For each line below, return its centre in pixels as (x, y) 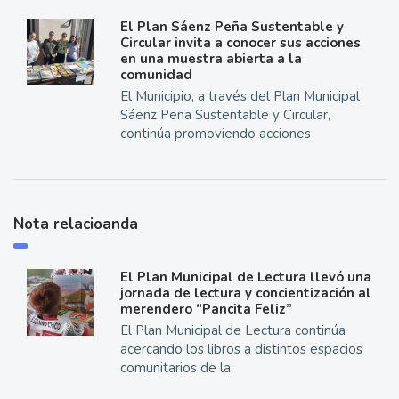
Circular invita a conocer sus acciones (240, 43)
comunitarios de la (175, 368)
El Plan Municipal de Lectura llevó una (245, 277)
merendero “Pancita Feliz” (209, 309)
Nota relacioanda (76, 224)
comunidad (156, 75)
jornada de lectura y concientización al (245, 293)
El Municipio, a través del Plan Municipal (240, 97)
